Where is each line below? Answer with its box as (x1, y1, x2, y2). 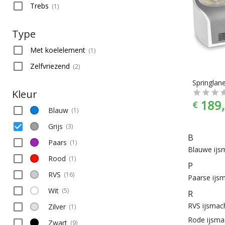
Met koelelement (30, 45, 85, 55)
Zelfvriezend (30, 61, 70, 71)
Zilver (48, 201, 66, 211)
